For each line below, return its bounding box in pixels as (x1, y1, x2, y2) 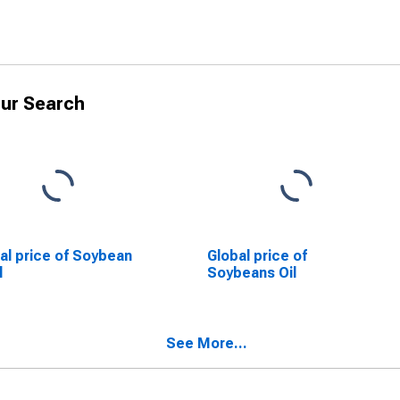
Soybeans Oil (206, 264, 296, 281)
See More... (166, 335, 247, 352)
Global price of (206, 247, 307, 264)
